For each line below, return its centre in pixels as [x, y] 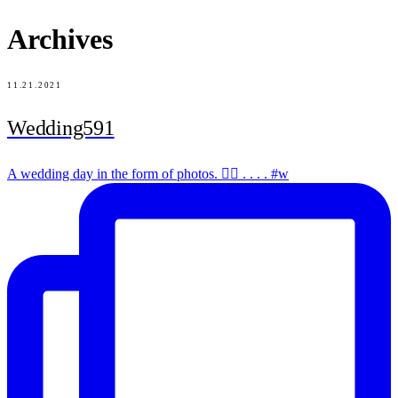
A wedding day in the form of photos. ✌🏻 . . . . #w [148, 173]
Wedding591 [61, 127]
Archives [60, 40]
